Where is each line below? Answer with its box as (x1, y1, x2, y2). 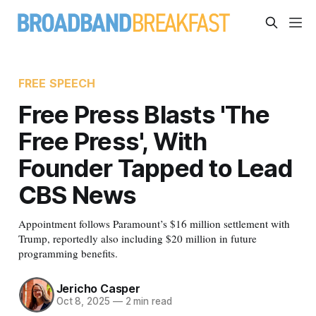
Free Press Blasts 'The (18, 99, 269, 129)
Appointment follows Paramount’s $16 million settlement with (18, 216, 290, 231)
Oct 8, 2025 (56, 296, 110, 308)
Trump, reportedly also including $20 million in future (18, 231, 257, 245)
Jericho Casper (56, 281, 140, 296)
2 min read (122, 296, 172, 308)
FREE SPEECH (18, 75, 96, 90)
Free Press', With (18, 126, 207, 156)
